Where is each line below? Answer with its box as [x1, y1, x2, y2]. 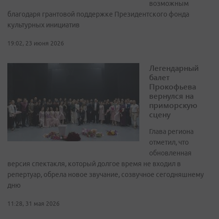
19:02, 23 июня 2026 [7, 40, 64, 47]
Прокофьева [149, 81, 196, 92]
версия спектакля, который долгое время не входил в [7, 160, 181, 168]
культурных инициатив [7, 21, 80, 29]
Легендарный [149, 63, 199, 73]
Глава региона [149, 128, 194, 136]
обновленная [149, 149, 192, 157]
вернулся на [149, 90, 194, 101]
